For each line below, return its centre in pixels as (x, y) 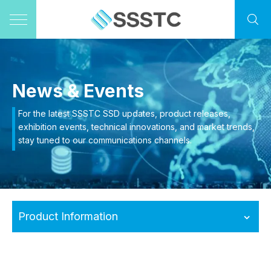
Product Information (68, 216)
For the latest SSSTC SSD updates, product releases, (124, 113)
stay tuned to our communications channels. (105, 140)
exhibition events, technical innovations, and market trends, (136, 127)
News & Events (78, 91)
